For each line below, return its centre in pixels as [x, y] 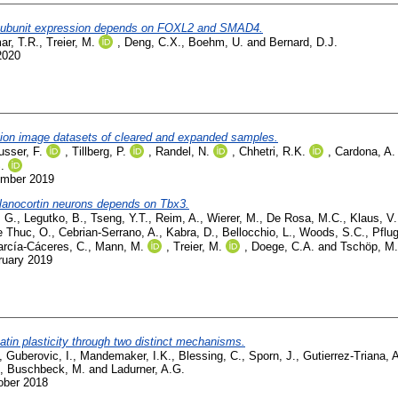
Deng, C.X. [153, 42]
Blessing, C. [210, 355]
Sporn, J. [272, 355]
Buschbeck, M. [46, 369]
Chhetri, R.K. [272, 151]
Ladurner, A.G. [148, 369]
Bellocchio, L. [257, 232]
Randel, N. [183, 151]
